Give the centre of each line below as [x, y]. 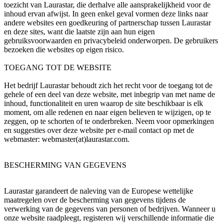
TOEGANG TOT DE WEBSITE [58, 68]
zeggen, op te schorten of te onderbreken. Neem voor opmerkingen [109, 121]
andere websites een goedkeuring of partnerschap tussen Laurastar [108, 23]
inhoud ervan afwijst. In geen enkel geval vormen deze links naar [106, 14]
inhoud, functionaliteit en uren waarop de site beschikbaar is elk [104, 104]
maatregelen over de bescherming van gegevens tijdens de [95, 200]
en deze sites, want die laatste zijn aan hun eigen [79, 32]
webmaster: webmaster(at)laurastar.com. [67, 139]
